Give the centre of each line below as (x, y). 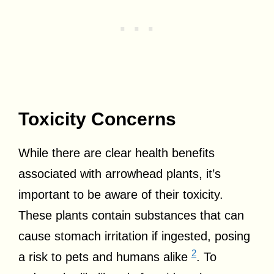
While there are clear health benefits (117, 153)
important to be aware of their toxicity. (121, 194)
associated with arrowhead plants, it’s (120, 173)
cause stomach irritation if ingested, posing (134, 236)
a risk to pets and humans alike (105, 257)
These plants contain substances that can (131, 215)
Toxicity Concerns (97, 119)
